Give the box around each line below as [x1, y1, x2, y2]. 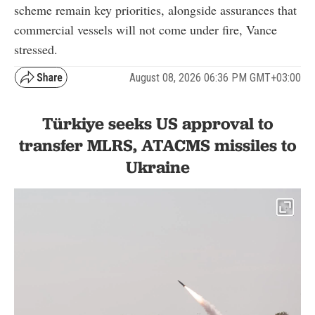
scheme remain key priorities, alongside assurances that [14, 1, 297, 19]
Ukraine [125, 157, 190, 178]
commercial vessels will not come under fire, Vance [14, 21, 277, 39]
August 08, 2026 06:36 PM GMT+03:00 [129, 70, 301, 84]
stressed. [14, 41, 58, 58]
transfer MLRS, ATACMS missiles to [18, 135, 297, 156]
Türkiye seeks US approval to [41, 113, 274, 134]
